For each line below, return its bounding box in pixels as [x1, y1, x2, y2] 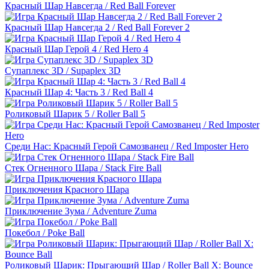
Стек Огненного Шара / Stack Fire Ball [5, 163, 162, 174]
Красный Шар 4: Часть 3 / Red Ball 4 [5, 87, 153, 98]
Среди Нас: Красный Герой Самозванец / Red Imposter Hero [5, 141, 249, 152]
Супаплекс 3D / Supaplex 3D [5, 65, 121, 76]
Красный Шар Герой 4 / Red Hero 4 [5, 44, 148, 55]
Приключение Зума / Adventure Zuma [5, 206, 157, 217]
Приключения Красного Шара [5, 184, 129, 195]
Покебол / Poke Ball [5, 228, 85, 238]
